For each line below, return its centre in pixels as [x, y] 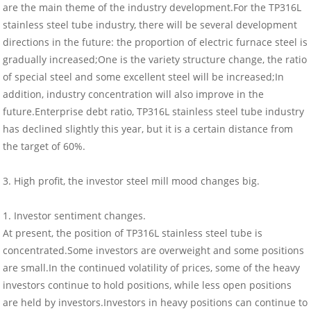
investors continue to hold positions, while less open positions [148, 285]
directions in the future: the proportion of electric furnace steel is [155, 42]
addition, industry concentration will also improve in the [134, 94]
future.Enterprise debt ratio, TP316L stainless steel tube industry [154, 112]
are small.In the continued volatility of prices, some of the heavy [152, 268]
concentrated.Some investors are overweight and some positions [154, 251]
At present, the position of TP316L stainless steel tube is [133, 233]
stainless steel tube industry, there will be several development [150, 25]
